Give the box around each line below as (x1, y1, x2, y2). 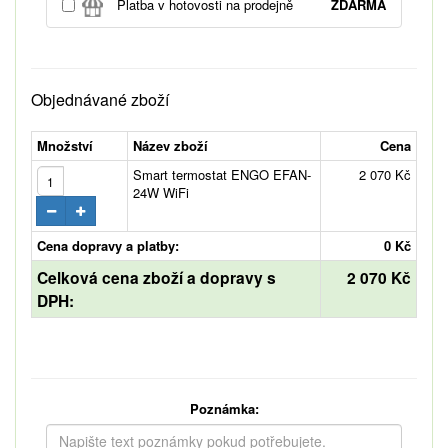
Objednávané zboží (31, 88, 169, 112)
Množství (37, 136, 93, 156)
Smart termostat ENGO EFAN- (133, 165, 311, 185)
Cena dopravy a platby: (37, 236, 179, 256)
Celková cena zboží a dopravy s (37, 266, 276, 290)
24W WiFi (133, 183, 189, 203)
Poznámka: (189, 399, 259, 419)
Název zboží (133, 136, 208, 156)
